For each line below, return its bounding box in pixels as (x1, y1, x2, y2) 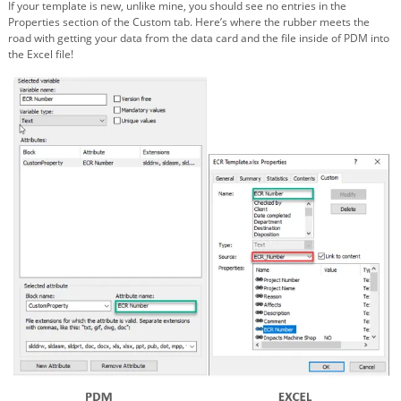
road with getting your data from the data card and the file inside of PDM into (8, 30, 389, 46)
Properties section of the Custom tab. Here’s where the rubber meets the (8, 13, 370, 30)
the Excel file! (8, 46, 73, 62)
